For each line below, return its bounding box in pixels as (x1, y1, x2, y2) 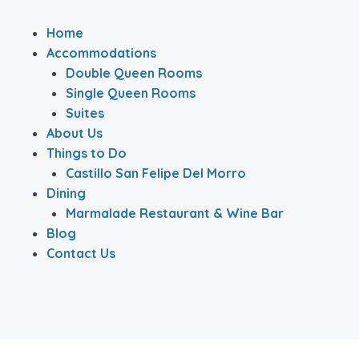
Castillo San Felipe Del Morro (66, 164, 246, 181)
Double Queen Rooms (66, 64, 202, 81)
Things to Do (46, 144, 127, 161)
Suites (66, 104, 104, 121)
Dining (46, 184, 86, 201)
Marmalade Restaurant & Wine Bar (66, 204, 284, 221)
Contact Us (46, 244, 115, 261)
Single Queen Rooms (66, 84, 196, 101)
